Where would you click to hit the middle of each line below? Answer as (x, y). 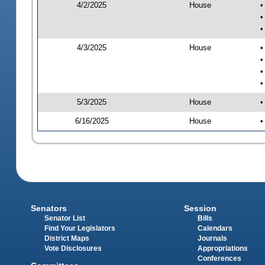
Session (200, 209)
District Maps (67, 239)
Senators (49, 209)
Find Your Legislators (80, 229)
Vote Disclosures (73, 249)
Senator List (65, 219)
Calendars (215, 229)
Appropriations (222, 249)
